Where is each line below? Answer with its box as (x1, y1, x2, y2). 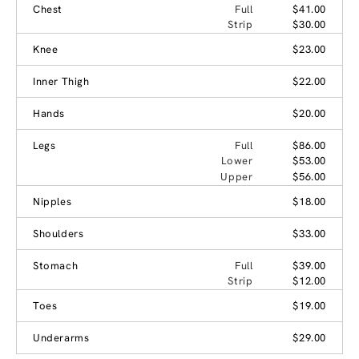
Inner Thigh (33, 74, 90, 88)
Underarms (33, 330, 90, 345)
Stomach (33, 258, 79, 272)
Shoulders (33, 226, 84, 240)
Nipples (33, 194, 72, 208)
